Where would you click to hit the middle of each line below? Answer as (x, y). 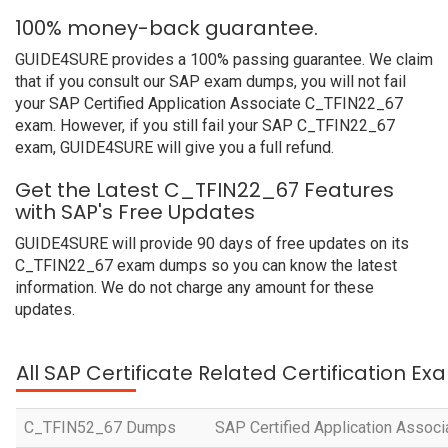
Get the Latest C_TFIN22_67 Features (204, 190)
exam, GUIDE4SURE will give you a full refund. (174, 147)
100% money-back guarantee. (166, 28)
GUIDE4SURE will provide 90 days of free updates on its (212, 243)
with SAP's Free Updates (135, 212)
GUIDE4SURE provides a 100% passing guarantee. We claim (224, 59)
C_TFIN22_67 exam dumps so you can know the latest (206, 265)
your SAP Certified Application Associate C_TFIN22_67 (209, 103)
